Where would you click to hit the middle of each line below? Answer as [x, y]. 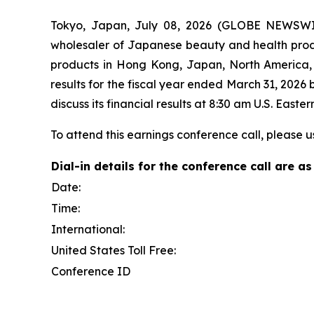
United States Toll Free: [114, 251]
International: [88, 230]
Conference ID [91, 272]
